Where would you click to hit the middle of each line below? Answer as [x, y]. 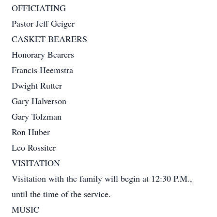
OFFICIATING [39, 8]
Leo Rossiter [34, 147]
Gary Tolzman [37, 116]
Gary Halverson [39, 101]
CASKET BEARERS [49, 39]
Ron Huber [31, 132]
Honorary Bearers [43, 54]
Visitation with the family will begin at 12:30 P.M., [102, 178]
